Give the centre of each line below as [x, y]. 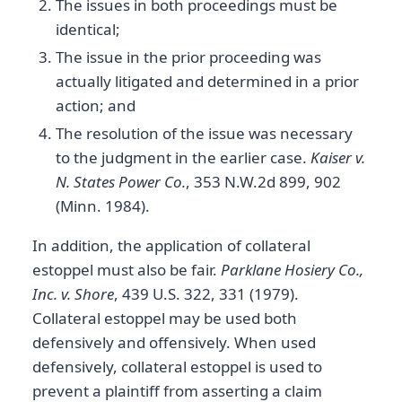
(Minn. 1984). [102, 206]
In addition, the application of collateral [171, 246]
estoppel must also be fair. [127, 270]
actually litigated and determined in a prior [207, 81]
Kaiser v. [337, 158]
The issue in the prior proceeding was [188, 57]
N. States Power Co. [120, 182]
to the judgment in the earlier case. [183, 158]
